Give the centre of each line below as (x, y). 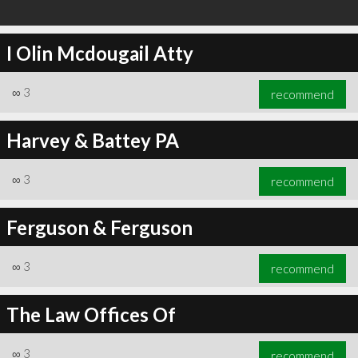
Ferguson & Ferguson (99, 227)
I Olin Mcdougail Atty (99, 53)
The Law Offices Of (91, 314)
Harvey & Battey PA (92, 140)
